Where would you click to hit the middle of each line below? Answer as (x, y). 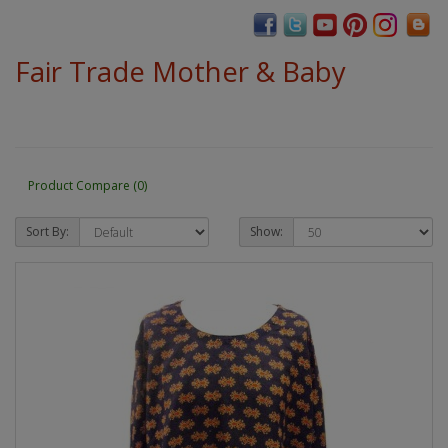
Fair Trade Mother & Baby (180, 72)
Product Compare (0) (87, 185)
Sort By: (47, 232)
